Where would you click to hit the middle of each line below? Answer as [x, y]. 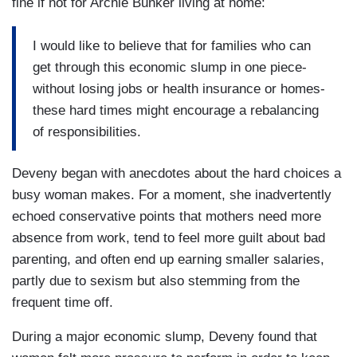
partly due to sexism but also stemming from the [156, 281]
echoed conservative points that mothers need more [167, 217]
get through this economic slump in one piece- [170, 67]
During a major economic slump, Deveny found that [165, 337]
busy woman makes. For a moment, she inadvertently [172, 195]
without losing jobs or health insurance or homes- [179, 88]
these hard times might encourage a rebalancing [176, 110]
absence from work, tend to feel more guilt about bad [169, 238]
